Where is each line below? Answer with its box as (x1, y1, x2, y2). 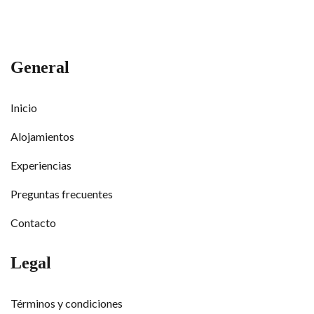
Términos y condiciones (11, 296, 123, 310)
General (11, 58, 69, 77)
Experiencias (11, 158, 71, 172)
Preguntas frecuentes (11, 187, 113, 201)
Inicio (11, 101, 37, 115)
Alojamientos (11, 130, 74, 144)
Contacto (11, 216, 56, 230)
